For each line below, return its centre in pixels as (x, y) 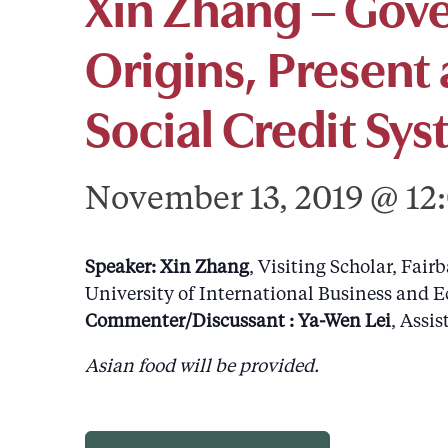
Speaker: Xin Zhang (166, 267)
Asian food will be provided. (201, 366)
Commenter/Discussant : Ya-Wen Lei (237, 321)
